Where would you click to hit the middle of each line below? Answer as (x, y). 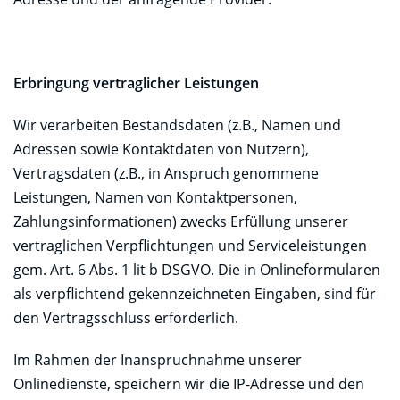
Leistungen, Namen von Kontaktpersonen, (155, 197)
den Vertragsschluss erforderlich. (126, 317)
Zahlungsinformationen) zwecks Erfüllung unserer (181, 221)
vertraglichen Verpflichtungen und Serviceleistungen (190, 245)
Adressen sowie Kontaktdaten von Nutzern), (161, 149)
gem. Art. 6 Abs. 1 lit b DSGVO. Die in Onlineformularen (197, 269)
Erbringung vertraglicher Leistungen (136, 83)
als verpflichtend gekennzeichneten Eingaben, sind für (195, 293)
